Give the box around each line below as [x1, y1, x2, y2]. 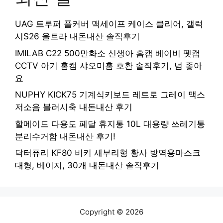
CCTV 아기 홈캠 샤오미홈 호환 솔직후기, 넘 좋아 [15, 60, 202, 71]
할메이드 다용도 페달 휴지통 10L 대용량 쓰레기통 [15, 118, 205, 129]
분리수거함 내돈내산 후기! [15, 131, 115, 141]
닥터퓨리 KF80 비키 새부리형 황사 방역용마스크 [15, 148, 201, 158]
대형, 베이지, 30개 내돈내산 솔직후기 [15, 160, 159, 171]
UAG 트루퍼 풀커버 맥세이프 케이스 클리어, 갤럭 [15, 19, 203, 29]
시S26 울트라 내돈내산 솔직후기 [15, 31, 140, 42]
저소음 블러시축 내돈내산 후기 [15, 102, 132, 112]
